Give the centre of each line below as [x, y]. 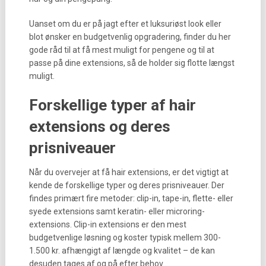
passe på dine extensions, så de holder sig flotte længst [132, 63]
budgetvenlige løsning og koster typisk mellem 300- [125, 237]
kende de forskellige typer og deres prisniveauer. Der [126, 185]
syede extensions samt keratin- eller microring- [117, 211]
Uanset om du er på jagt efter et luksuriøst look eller [125, 24]
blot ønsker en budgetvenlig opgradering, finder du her [130, 37]
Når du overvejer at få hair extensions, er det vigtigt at [129, 172]
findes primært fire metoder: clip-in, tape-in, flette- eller [131, 198]
